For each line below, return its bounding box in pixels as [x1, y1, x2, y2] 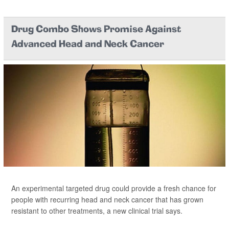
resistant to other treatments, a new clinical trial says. [11, 205, 182, 216]
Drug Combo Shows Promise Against [11, 25, 181, 35]
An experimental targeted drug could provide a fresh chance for [11, 183, 216, 193]
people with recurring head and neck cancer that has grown [11, 194, 203, 204]
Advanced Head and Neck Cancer [11, 40, 164, 50]
